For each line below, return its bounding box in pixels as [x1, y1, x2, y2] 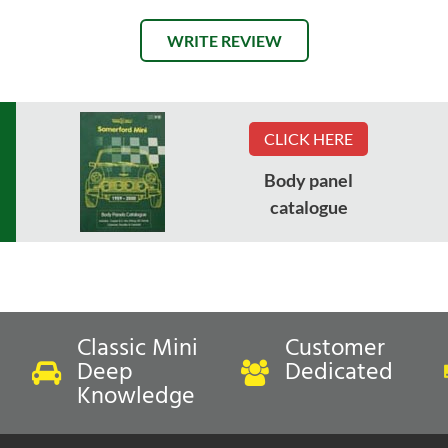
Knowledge [77, 377, 195, 416]
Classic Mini [77, 329, 198, 368]
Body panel [264, 169, 354, 192]
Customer [285, 329, 385, 368]
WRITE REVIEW [166, 30, 282, 50]
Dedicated [285, 353, 393, 392]
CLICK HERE [264, 129, 354, 149]
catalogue [269, 196, 348, 219]
